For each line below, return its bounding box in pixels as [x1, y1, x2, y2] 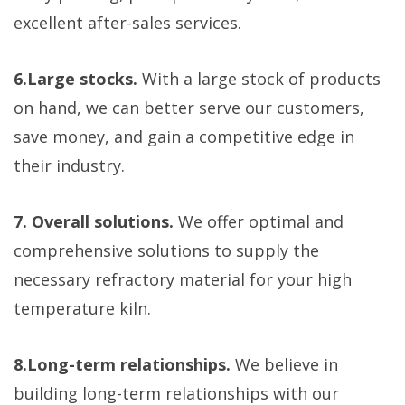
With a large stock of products [137, 67, 381, 89]
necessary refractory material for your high [14, 268, 352, 290]
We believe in [235, 353, 338, 375]
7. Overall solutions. [14, 210, 174, 232]
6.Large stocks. [14, 67, 137, 89]
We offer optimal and [174, 210, 344, 232]
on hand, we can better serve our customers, [14, 96, 364, 118]
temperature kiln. [14, 297, 151, 319]
